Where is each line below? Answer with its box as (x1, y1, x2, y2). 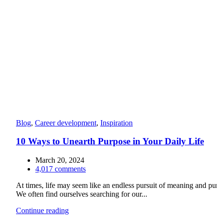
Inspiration (100, 118, 133, 127)
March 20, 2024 (35, 155, 84, 164)
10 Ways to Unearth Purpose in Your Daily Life (16, 136, 204, 147)
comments (55, 164, 86, 173)
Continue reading (16, 206, 69, 215)
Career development (35, 118, 96, 127)
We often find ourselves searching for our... (16, 189, 147, 198)
